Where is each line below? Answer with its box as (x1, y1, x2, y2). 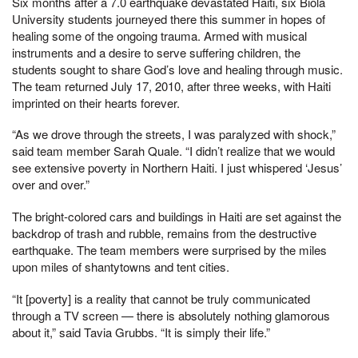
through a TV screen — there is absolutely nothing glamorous (12, 306, 330, 324)
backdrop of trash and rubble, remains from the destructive (12, 225, 316, 241)
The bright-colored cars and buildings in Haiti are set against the (12, 208, 341, 225)
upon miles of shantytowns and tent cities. (12, 258, 229, 275)
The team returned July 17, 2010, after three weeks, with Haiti (12, 77, 331, 94)
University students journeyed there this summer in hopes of (12, 10, 325, 27)
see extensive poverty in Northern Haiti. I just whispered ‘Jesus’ (12, 159, 342, 177)
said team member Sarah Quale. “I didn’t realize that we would (12, 142, 335, 160)
